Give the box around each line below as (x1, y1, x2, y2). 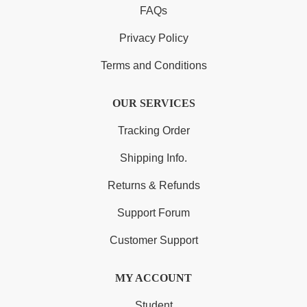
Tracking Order (117, 124, 190, 136)
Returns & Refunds (107, 179, 200, 191)
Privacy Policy (119, 32, 188, 44)
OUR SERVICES (112, 97, 195, 109)
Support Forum (117, 206, 190, 219)
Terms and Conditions (100, 59, 207, 71)
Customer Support (109, 234, 198, 246)
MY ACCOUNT (115, 271, 192, 284)
